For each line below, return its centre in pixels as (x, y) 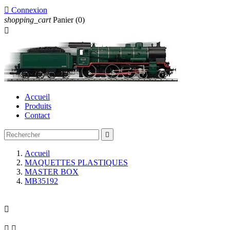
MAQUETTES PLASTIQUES (76, 162)
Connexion (29, 10)
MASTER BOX (52, 172)
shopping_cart (27, 20)
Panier (63, 20)
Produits (38, 106)
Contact (37, 115)
